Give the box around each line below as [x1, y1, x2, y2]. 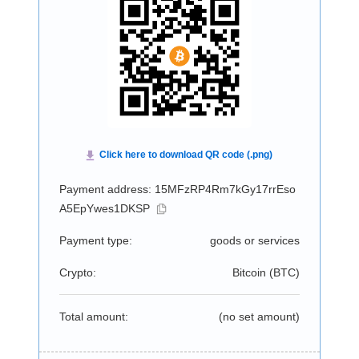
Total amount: [58, 310, 128, 323]
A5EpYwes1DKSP [58, 202, 150, 215]
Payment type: [58, 234, 132, 247]
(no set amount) [218, 310, 300, 323]
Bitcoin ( [232, 266, 273, 279]
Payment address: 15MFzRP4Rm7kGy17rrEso [58, 183, 296, 196]
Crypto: [58, 266, 96, 279]
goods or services [209, 234, 300, 247]
